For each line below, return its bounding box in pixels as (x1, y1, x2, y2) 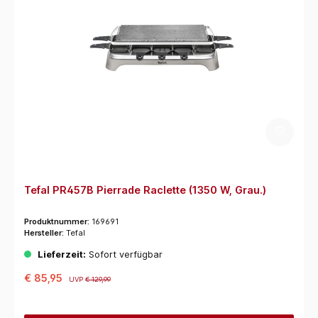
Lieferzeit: (37, 249, 86, 261)
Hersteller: (23, 228, 66, 238)
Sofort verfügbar (85, 249, 163, 261)
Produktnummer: (23, 216, 92, 227)
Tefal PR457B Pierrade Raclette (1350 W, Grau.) (23, 184, 266, 197)
